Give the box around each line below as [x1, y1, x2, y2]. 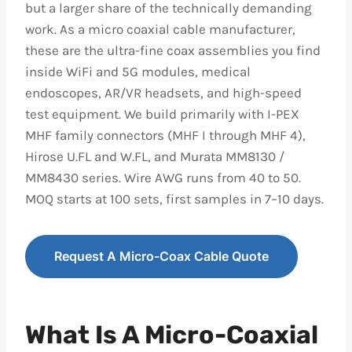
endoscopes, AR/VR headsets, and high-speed [25, 85, 302, 101]
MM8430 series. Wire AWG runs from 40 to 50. [25, 170, 301, 185]
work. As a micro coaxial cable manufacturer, [25, 21, 295, 37]
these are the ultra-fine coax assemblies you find [25, 42, 321, 58]
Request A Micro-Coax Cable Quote [54, 248, 269, 264]
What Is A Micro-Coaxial [25, 320, 318, 350]
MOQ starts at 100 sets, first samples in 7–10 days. [25, 191, 324, 207]
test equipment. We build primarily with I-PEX [25, 106, 299, 122]
